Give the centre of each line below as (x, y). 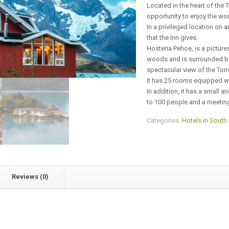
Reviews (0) (30, 176)
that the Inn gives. (173, 38)
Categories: (165, 120)
